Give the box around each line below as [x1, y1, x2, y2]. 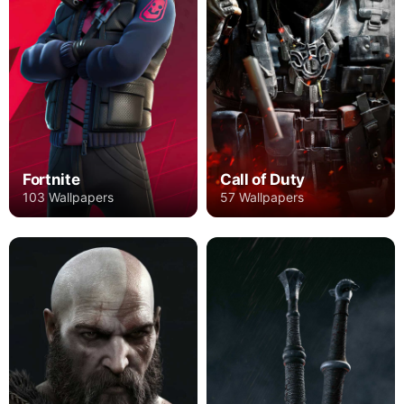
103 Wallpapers [23, 189, 114, 206]
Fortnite [23, 170, 80, 189]
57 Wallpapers [220, 189, 304, 206]
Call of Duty [220, 170, 305, 189]
